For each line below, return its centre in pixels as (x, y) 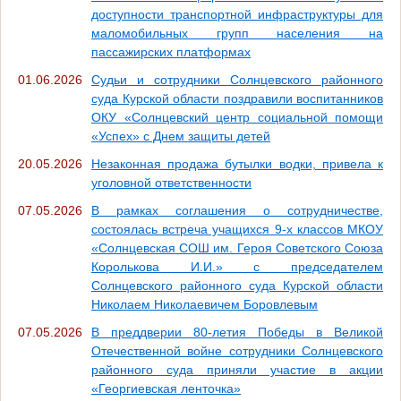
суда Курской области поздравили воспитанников (237, 98)
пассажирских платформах (171, 51)
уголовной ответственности (171, 182)
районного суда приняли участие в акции (237, 369)
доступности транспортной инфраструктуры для (237, 14)
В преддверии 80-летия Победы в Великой (237, 332)
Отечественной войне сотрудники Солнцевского (237, 350)
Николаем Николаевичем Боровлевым (205, 304)
